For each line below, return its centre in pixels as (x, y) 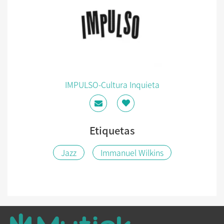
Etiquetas (112, 130)
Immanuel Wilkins (132, 152)
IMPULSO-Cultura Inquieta (112, 84)
